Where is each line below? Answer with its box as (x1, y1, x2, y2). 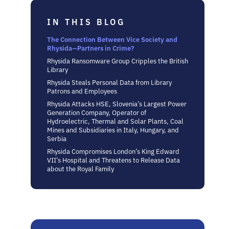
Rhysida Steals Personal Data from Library (47, 77, 172, 86)
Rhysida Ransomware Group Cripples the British (47, 56, 188, 65)
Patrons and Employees (47, 86, 117, 95)
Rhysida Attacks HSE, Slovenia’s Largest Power (47, 99, 187, 108)
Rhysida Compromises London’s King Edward (47, 146, 179, 155)
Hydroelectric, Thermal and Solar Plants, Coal (47, 116, 184, 125)
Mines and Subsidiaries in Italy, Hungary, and (47, 125, 179, 134)
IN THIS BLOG (47, 16, 125, 27)
